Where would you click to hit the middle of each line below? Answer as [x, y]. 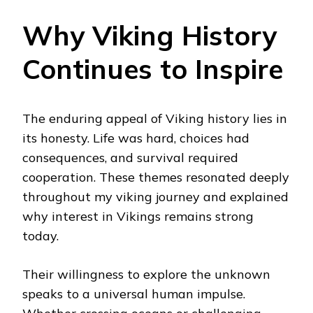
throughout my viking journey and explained [155, 196]
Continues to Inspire [153, 69]
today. [41, 235]
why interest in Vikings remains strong [138, 216]
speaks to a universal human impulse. [134, 293]
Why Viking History [150, 36]
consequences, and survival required [130, 157]
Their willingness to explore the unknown [146, 274]
